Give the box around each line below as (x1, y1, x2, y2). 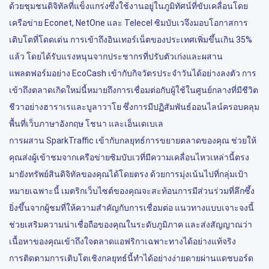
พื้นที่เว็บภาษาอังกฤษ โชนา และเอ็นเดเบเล (9, 119, 163, 129)
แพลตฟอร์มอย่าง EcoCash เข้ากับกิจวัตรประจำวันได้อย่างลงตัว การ (9, 68, 256, 79)
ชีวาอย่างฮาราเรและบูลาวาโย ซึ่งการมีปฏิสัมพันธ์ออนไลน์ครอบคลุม (9, 102, 259, 112)
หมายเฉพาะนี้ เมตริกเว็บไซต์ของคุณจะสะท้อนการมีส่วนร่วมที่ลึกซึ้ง (9, 186, 255, 196)
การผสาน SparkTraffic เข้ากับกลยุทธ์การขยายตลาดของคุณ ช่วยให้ (9, 136, 256, 146)
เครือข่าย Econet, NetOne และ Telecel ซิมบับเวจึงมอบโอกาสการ (9, 18, 248, 28)
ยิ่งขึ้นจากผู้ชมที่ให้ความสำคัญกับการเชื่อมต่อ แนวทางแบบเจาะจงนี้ (9, 203, 254, 213)
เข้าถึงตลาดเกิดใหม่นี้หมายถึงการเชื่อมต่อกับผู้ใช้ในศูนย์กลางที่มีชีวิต (9, 85, 258, 95)
